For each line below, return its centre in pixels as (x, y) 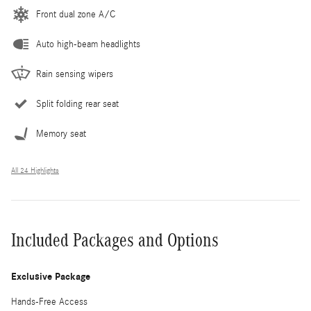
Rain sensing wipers (75, 74)
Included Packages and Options (115, 240)
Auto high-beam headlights (88, 44)
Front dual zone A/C (76, 14)
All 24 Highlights (35, 170)
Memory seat (61, 134)
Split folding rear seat (77, 104)
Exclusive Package (51, 276)
